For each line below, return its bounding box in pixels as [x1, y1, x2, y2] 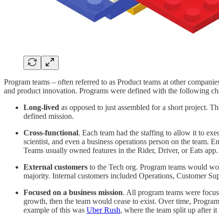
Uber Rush [87, 206, 120, 215]
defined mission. [23, 112, 76, 121]
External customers [23, 163, 88, 172]
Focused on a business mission [23, 188, 123, 197]
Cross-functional [23, 129, 78, 137]
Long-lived [23, 103, 59, 112]
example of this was [23, 206, 87, 215]
